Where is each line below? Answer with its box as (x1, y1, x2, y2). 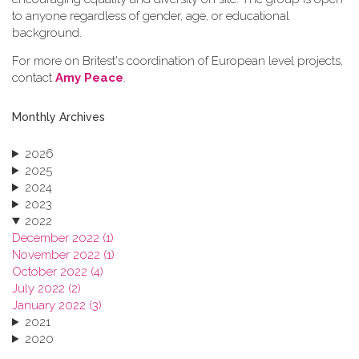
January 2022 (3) (12, 297, 102, 313)
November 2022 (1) (12, 247, 115, 262)
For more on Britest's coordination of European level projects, (12, 53, 343, 68)
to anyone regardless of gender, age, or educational (12, 8, 289, 23)
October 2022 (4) (12, 264, 103, 279)
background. (12, 25, 82, 40)
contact (12, 70, 55, 85)
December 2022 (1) (12, 230, 114, 245)
